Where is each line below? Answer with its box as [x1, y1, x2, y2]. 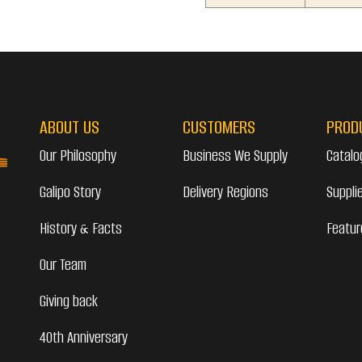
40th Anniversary [39, 326, 128, 348]
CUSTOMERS [183, 114, 256, 140]
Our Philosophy [39, 144, 116, 166]
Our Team [39, 253, 86, 276]
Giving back [39, 289, 98, 312]
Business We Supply [183, 144, 288, 166]
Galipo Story [39, 180, 101, 203]
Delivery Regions [183, 180, 269, 203]
